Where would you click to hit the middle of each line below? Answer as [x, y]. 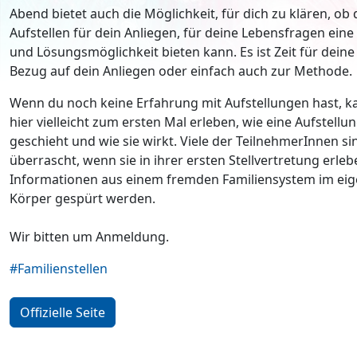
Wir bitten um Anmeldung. [89, 237]
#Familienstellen [59, 269]
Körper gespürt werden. [82, 198]
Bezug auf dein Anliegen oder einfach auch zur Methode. [181, 71]
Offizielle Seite [63, 312]
